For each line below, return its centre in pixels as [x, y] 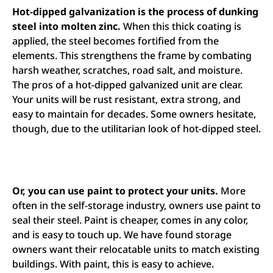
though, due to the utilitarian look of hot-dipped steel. [136, 128]
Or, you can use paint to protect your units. [115, 191]
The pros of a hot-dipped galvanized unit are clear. [127, 84]
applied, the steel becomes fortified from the [115, 41]
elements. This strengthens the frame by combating [132, 55]
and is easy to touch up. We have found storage [122, 235]
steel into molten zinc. [66, 26]
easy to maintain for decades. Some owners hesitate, [134, 114]
